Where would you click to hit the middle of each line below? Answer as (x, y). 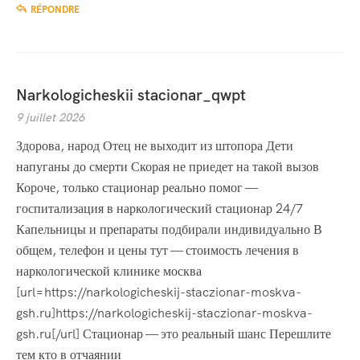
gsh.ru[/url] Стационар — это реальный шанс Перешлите (174, 334)
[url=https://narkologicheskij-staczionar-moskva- (159, 292)
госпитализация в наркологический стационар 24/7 (160, 209)
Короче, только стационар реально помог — (137, 188)
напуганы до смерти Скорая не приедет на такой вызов (168, 167)
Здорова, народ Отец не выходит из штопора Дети (155, 146)
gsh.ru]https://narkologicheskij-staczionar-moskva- (164, 313)
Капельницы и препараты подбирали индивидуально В (169, 230)
